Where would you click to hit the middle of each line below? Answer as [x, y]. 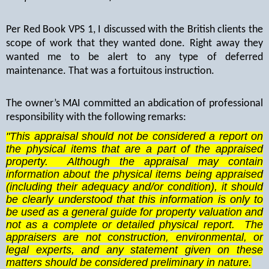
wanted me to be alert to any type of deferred [134, 57]
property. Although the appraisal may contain [134, 162]
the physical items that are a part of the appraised [134, 149]
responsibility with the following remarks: [96, 117]
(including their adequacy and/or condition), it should [134, 187]
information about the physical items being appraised [134, 174]
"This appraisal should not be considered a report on [134, 137]
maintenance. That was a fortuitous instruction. [110, 71]
